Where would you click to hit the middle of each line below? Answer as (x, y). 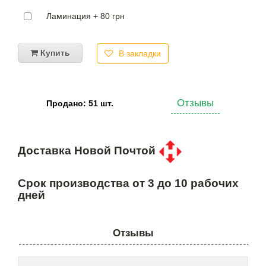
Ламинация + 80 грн (85, 16)
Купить (54, 53)
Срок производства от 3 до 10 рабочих (128, 183)
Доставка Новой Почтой (88, 151)
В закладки (140, 53)
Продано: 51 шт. (80, 104)
